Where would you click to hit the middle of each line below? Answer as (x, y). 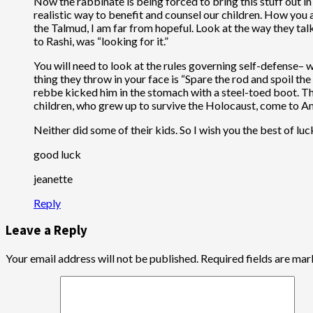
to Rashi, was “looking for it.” (101, 41)
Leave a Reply (46, 231)
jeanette (53, 178)
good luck (57, 154)
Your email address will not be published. (102, 259)
